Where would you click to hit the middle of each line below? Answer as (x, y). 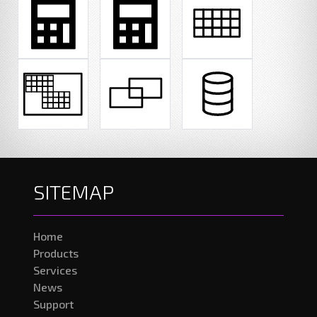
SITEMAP (74, 192)
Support (53, 304)
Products (56, 253)
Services (55, 270)
